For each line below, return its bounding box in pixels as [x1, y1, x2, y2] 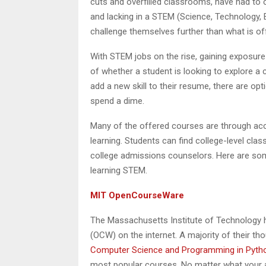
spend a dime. [90, 95, 144, 106]
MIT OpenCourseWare [90, 189, 184, 201]
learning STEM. [90, 164, 147, 176]
